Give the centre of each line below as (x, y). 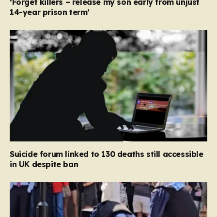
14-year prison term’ (50, 12)
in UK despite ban (44, 164)
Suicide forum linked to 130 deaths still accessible (107, 154)
